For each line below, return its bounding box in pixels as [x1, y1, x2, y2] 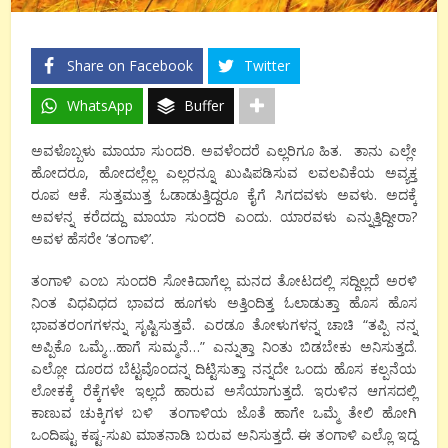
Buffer [184, 95, 225, 115]
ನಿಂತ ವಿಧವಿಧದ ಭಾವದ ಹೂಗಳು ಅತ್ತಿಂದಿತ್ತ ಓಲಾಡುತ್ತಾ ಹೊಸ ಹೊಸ [31, 292, 417, 312]
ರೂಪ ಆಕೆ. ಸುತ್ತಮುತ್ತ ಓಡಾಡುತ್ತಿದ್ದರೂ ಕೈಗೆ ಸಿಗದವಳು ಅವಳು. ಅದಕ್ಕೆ [31, 184, 417, 204]
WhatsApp [67, 95, 134, 115]
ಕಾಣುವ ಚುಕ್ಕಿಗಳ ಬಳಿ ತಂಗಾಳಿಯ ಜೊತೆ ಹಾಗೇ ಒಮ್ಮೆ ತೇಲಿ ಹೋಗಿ [31, 402, 417, 422]
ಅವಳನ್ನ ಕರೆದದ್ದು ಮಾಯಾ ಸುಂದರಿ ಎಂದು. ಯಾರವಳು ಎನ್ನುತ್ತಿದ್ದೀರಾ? [31, 206, 417, 226]
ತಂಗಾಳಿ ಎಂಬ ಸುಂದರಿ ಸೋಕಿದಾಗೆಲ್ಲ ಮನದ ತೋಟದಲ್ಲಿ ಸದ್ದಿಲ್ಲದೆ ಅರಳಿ [31, 270, 417, 290]
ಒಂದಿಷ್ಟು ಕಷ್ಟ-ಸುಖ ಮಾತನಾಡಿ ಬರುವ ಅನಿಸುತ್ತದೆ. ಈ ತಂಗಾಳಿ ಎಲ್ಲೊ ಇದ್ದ [31, 424, 417, 444]
